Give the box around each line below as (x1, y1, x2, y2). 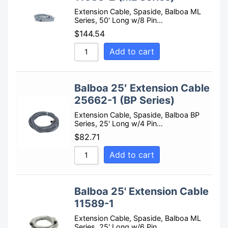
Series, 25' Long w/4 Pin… (74, 119, 163, 128)
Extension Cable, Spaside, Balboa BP (74, 110, 199, 120)
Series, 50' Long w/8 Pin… (74, 16, 163, 25)
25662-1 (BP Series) (74, 94, 175, 107)
